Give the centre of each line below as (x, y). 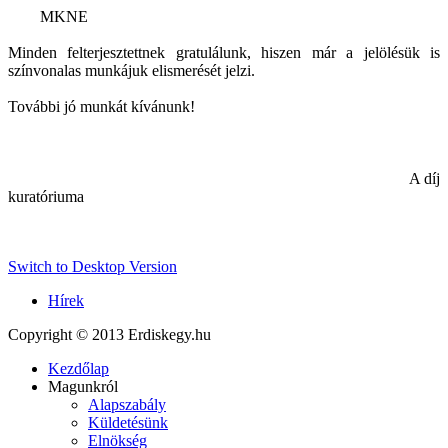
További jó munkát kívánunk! (101, 107)
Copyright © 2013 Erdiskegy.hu (109, 335)
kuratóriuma (46, 197)
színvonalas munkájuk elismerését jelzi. (131, 71)
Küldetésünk (128, 423)
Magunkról (83, 387)
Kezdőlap (78, 369)
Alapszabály (127, 405)
